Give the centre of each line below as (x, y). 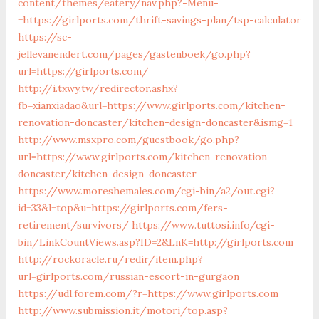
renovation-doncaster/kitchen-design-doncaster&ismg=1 (155, 122)
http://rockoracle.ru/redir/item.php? (110, 259)
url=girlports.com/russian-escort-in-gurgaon (128, 276)
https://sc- (45, 37)
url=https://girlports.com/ (83, 71)
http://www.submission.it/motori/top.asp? (122, 310)
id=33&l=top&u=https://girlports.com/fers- (122, 208)
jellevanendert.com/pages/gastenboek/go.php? (134, 54)
